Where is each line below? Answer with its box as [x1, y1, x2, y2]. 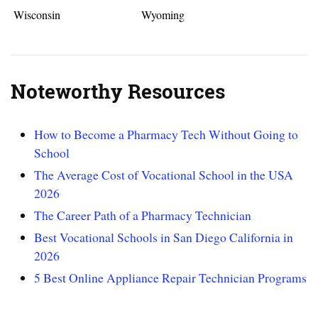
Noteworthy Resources [11, 78, 225, 106]
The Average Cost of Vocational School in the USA [34, 165, 294, 183]
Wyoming [141, 7, 185, 23]
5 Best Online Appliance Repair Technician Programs [34, 268, 307, 286]
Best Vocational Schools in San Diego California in [34, 228, 294, 246]
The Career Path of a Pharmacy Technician [34, 206, 252, 224]
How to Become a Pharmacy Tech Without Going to [34, 125, 299, 143]
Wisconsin [13, 7, 61, 23]
